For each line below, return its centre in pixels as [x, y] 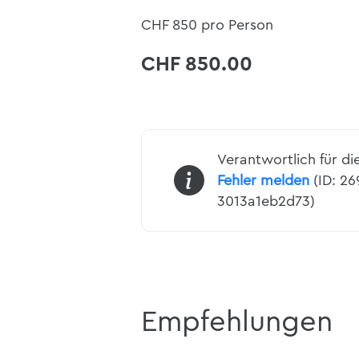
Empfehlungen [237, 323]
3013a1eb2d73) [266, 202]
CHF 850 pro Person [207, 25]
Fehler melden [263, 181]
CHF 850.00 [197, 65]
